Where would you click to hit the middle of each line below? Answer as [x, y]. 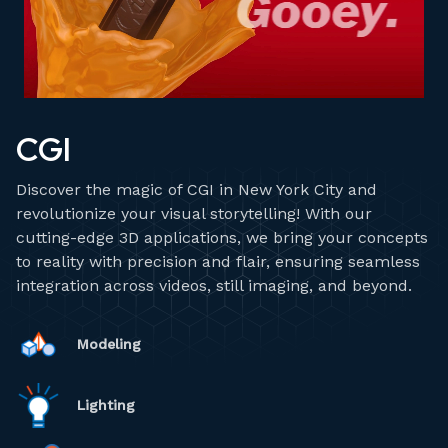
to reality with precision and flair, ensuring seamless [218, 262]
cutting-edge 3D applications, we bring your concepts [222, 238]
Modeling [109, 344]
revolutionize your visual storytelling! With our [194, 214]
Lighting [106, 405]
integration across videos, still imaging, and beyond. [214, 286]
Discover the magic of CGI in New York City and [196, 190]
